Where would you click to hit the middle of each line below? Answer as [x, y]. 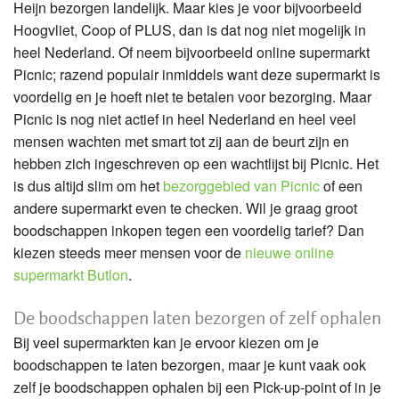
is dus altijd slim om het [88, 185]
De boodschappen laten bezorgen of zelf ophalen [197, 317]
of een [341, 185]
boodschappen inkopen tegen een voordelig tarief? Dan [189, 230]
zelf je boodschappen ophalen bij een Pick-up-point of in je [197, 387]
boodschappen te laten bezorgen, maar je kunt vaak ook [190, 364]
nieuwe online [289, 252]
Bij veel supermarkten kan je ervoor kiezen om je [166, 342]
